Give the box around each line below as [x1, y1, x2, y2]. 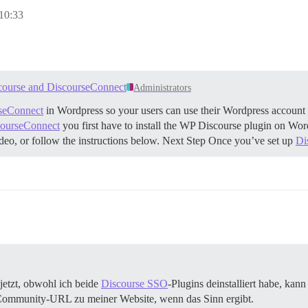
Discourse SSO [101, 277, 168, 289]
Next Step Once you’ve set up [162, 134, 296, 146]
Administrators [133, 82, 192, 93]
